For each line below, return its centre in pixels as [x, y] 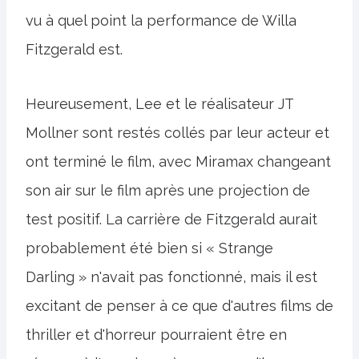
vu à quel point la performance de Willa [161, 20]
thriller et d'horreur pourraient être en [156, 334]
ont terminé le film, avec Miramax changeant [178, 161]
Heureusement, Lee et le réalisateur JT [159, 103]
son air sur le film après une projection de [168, 190]
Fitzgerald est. [74, 49]
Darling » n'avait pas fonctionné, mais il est [171, 276]
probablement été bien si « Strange [149, 248]
